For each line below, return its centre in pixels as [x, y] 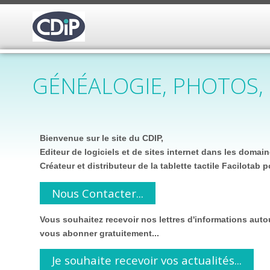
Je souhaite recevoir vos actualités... [146, 260]
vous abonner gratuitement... [99, 234]
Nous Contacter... [97, 193]
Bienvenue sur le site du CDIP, [101, 138]
